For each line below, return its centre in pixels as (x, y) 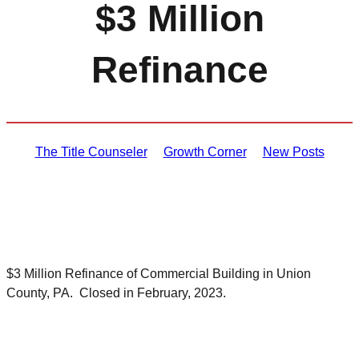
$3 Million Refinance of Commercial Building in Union (159, 274)
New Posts (293, 152)
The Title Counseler (91, 152)
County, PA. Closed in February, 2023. (116, 293)
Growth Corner (205, 152)
